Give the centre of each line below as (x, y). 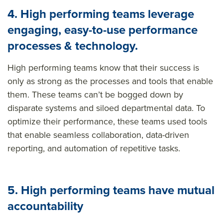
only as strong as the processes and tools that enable (110, 81)
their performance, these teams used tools (124, 121)
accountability (45, 206)
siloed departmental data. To (149, 108)
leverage (171, 14)
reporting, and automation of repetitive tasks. (95, 148)
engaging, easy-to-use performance (103, 30)
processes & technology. (73, 46)
